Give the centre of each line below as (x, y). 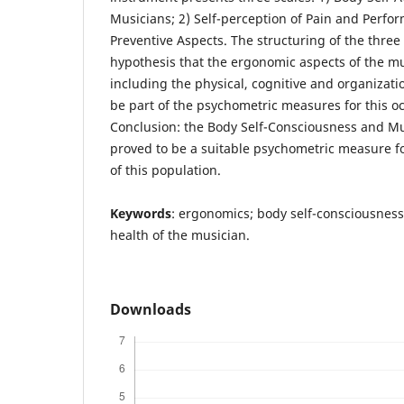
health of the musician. (180, 235)
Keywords (141, 214)
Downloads (151, 310)
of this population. (165, 170)
